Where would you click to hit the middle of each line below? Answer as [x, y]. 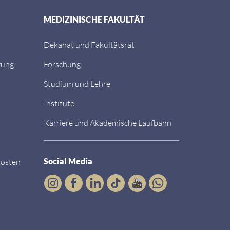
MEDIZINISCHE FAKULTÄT [94, 19]
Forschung [62, 64]
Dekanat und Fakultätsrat [89, 44]
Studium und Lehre [77, 83]
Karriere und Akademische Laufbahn [108, 122]
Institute [59, 103]
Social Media [68, 161]
